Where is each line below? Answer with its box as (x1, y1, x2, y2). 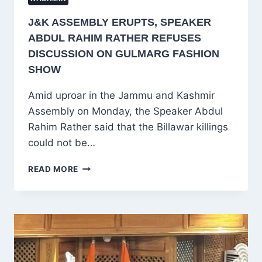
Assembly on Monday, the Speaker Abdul (28, 105, 223, 118)
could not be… (28, 137, 95, 149)
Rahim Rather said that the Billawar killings (28, 121, 228, 133)
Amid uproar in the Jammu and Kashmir (28, 89, 215, 102)
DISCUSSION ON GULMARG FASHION (28, 48, 219, 60)
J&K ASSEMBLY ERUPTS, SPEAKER (28, 16, 211, 29)
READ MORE (28, 164, 79, 174)
